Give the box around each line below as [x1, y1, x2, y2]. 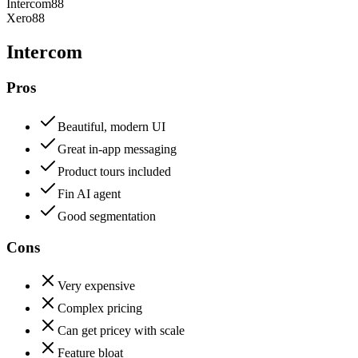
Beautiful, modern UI [58, 120, 165, 133]
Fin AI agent [58, 187, 121, 201]
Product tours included [58, 165, 171, 178]
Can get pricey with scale [58, 324, 185, 338]
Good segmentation [58, 209, 156, 223]
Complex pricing [58, 301, 142, 316]
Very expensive [58, 279, 135, 293]
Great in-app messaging [58, 142, 177, 156]
